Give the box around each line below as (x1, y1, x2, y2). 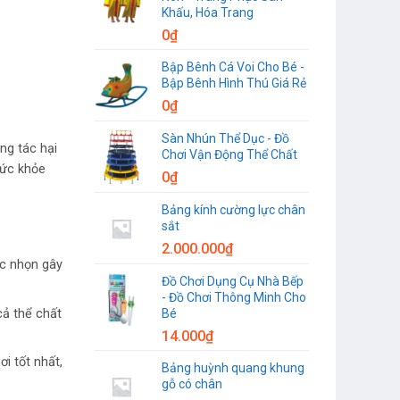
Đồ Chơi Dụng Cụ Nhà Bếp (162, 273, 304, 288)
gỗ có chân (162, 376, 222, 391)
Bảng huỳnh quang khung (162, 360, 304, 375)
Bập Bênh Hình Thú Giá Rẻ (162, 75, 306, 90)
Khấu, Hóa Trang (162, 4, 254, 20)
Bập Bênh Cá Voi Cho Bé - (162, 59, 304, 74)
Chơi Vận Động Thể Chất (162, 146, 297, 162)
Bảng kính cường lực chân (162, 202, 305, 217)
